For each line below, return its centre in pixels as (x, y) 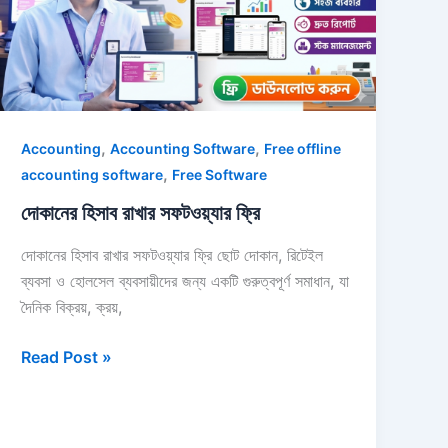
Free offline (303, 149)
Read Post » (67, 356)
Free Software (220, 175)
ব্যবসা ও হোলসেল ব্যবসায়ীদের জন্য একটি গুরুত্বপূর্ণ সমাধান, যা (185, 280)
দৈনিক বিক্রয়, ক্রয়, (72, 306)
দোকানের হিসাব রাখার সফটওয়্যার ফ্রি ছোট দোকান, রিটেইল (172, 254)
